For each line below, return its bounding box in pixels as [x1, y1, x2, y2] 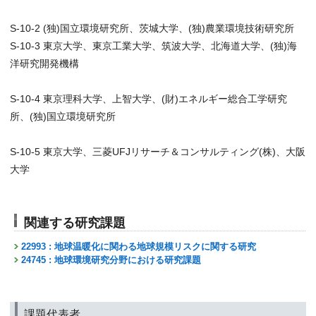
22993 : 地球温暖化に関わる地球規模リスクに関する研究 [21, 241, 256, 252]
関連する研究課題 [24, 216, 126, 230]
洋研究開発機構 [10, 58, 79, 69]
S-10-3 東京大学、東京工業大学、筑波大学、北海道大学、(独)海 [10, 40, 297, 51]
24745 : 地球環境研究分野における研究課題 [21, 255, 201, 265]
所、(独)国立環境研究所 [10, 111, 116, 122]
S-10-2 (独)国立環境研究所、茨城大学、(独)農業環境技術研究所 [10, 23, 294, 34]
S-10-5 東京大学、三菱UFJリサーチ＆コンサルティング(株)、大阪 [10, 146, 305, 157]
